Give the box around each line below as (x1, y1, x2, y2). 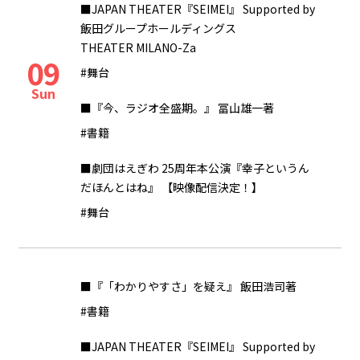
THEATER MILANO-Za (80, 39, 196, 55)
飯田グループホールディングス (80, 20, 236, 36)
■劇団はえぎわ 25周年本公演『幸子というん (80, 160, 309, 176)
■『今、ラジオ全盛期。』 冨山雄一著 (80, 100, 274, 116)
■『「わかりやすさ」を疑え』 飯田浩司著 (80, 278, 297, 294)
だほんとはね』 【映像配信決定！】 (80, 179, 263, 195)
